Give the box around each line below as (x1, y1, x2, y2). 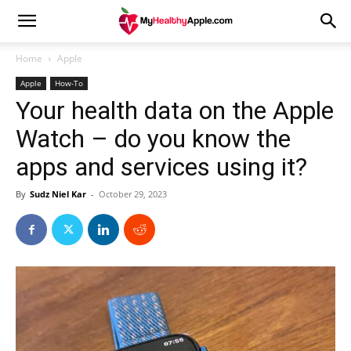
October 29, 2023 (99, 188, 167, 200)
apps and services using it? (16, 152, 307, 182)
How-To (55, 78, 83, 89)
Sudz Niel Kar (30, 188, 86, 200)
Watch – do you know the (16, 124, 291, 154)
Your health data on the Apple (16, 96, 334, 125)
